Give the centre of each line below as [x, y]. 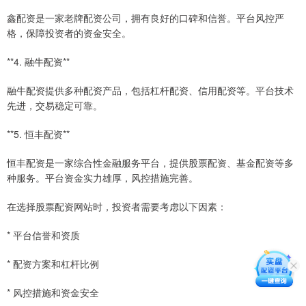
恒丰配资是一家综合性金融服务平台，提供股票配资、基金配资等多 [150, 163]
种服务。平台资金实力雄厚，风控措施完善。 [102, 178]
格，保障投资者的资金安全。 [69, 33]
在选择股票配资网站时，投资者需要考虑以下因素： [117, 207]
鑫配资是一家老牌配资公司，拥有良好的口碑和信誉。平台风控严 [145, 18]
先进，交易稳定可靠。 [55, 106]
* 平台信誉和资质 [43, 235]
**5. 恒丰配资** [38, 134]
